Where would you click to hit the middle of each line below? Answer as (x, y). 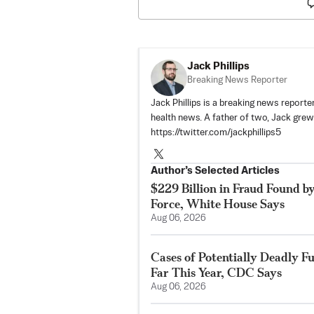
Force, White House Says (218, 204)
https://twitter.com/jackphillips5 (216, 133)
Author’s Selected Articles (215, 171)
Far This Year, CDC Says (216, 273)
